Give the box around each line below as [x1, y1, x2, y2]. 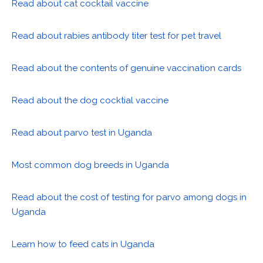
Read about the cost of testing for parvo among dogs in [12, 192, 247, 203]
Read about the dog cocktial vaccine [12, 95, 168, 106]
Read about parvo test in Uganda [12, 127, 152, 139]
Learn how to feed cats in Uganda [12, 239, 154, 250]
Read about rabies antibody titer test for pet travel [12, 31, 221, 42]
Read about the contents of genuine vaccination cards [12, 63, 241, 74]
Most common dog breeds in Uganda [12, 160, 169, 171]
